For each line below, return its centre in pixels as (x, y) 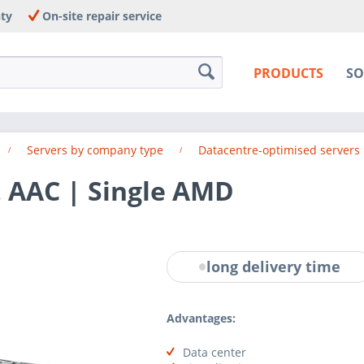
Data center (214, 352)
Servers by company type (95, 150)
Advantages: (201, 318)
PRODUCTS (288, 74)
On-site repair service (100, 16)
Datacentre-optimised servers (279, 150)
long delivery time (274, 267)
